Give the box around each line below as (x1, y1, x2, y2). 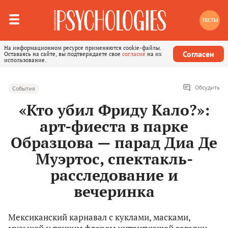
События (12, 84, 35, 93)
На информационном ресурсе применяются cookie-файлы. (4, 44, 161, 51)
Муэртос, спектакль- (35, 149, 193, 169)
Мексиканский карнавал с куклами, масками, (8, 211, 190, 223)
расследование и (50, 165, 178, 186)
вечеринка (73, 181, 155, 202)
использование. (4, 56, 46, 64)
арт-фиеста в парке (40, 116, 188, 137)
